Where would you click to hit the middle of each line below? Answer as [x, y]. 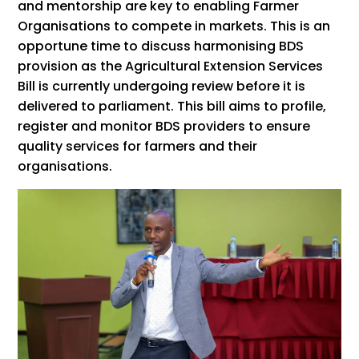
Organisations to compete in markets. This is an [174, 26]
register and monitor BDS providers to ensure [164, 126]
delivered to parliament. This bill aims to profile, [172, 106]
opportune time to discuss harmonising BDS [161, 46]
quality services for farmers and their [138, 146]
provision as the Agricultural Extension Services [171, 66]
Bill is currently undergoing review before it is [162, 86]
